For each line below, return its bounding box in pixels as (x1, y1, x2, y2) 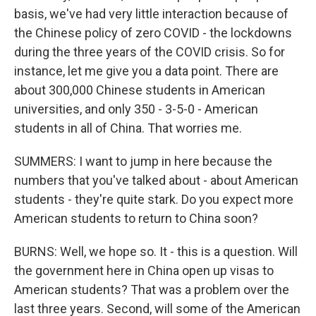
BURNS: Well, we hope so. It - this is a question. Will (14, 244, 298, 259)
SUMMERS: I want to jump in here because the (14, 154, 272, 169)
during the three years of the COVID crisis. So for (14, 44, 285, 59)
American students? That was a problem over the (14, 282, 289, 297)
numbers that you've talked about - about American (14, 173, 298, 188)
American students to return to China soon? (14, 211, 258, 226)
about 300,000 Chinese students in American (14, 83, 265, 97)
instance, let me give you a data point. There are (14, 63, 279, 78)
